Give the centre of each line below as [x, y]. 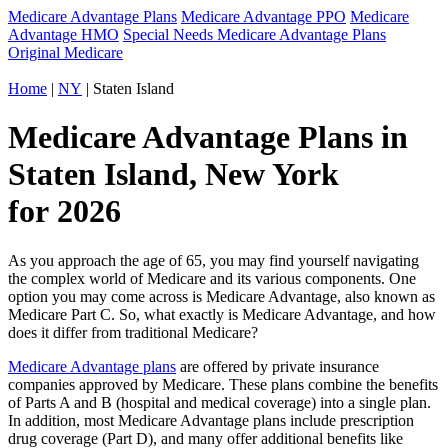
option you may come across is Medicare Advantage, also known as [221, 296]
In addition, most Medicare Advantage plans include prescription [211, 420]
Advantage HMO [63, 34]
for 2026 [64, 211]
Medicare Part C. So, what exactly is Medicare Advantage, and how [222, 314]
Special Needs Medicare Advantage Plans [254, 34]
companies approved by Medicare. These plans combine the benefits [223, 384]
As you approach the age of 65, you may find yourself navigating [213, 260]
